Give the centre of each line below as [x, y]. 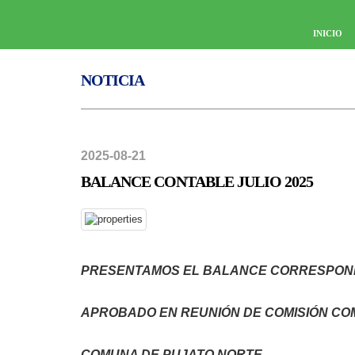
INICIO [328, 33]
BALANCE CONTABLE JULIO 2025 [197, 181]
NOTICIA [113, 80]
